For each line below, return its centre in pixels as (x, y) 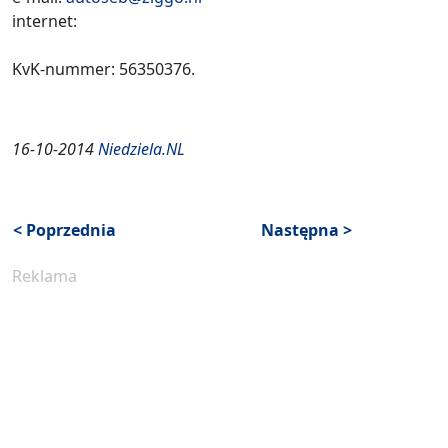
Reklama (44, 276)
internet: (44, 21)
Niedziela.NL (141, 149)
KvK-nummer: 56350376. (103, 69)
